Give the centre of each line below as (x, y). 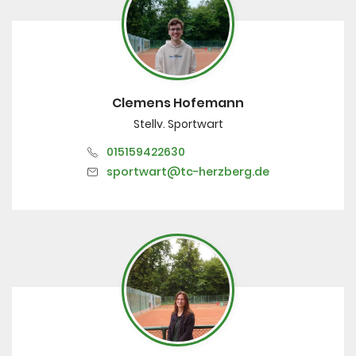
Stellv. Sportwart (178, 124)
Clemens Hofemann (178, 103)
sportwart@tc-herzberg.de (188, 171)
